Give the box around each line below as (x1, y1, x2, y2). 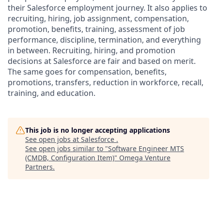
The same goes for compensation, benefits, (8, 66, 167, 77)
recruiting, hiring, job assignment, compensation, (8, 13, 189, 24)
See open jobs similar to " (25, 144, 108, 153)
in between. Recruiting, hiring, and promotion (8, 45, 175, 56)
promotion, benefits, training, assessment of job (8, 24, 185, 34)
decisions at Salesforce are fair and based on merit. (8, 56, 196, 66)
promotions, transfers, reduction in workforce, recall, (8, 77, 203, 88)
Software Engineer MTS (108, 144, 184, 153)
